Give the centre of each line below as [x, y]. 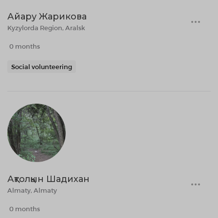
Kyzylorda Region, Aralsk [46, 28]
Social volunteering [42, 67]
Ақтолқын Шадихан [48, 179]
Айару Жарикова [47, 17]
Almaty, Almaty [32, 190]
